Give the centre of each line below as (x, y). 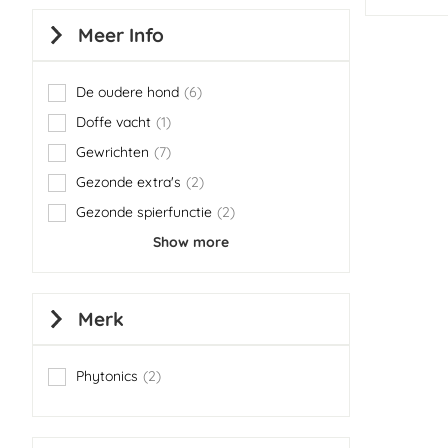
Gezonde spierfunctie (144, 212)
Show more (190, 242)
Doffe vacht (113, 122)
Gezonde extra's (128, 182)
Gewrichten (112, 152)
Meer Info (121, 35)
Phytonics (107, 376)
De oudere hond (127, 92)
